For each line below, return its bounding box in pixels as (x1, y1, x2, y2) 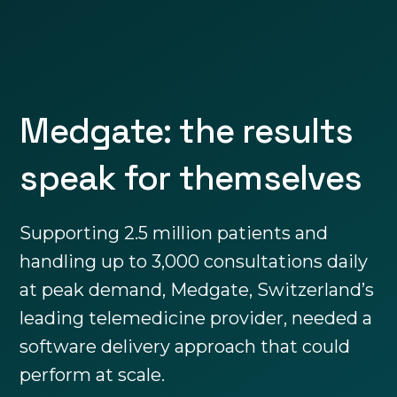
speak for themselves (19, 156, 362, 200)
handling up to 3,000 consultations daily (19, 251, 369, 273)
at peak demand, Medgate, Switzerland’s (19, 279, 375, 301)
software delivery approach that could (19, 336, 351, 358)
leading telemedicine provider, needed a (19, 307, 373, 330)
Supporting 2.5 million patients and (19, 222, 329, 245)
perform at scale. (19, 364, 166, 386)
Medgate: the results (19, 109, 354, 153)
